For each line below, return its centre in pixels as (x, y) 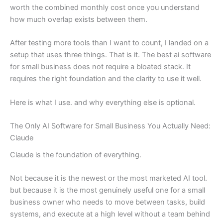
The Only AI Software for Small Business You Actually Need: (110, 126)
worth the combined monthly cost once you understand (105, 7)
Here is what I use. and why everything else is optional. (103, 102)
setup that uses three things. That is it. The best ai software (111, 55)
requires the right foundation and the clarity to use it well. (106, 79)
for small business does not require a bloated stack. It (100, 67)
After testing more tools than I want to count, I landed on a (109, 43)
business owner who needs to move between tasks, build (108, 202)
